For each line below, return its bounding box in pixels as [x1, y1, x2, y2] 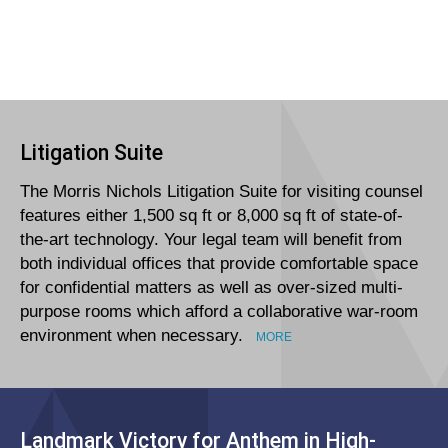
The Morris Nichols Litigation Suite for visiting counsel [20, 182, 423, 202]
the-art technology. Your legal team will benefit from [20, 230, 402, 250]
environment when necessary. [20, 326, 248, 346]
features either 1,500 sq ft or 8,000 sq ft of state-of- [20, 206, 403, 226]
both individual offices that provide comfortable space [20, 254, 418, 274]
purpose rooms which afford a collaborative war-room [20, 302, 418, 322]
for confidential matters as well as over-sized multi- [20, 278, 403, 298]
